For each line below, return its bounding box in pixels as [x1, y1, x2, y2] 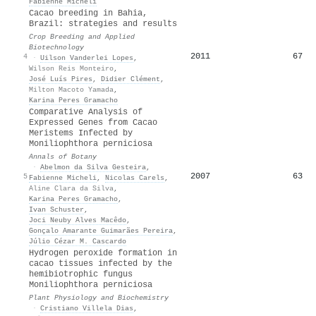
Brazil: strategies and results [29, 18, 177, 29]
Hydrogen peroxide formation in [29, 248, 177, 258]
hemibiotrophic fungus [29, 269, 133, 279]
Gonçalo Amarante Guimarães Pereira [29, 226, 173, 235]
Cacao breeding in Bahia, [29, 8, 147, 18]
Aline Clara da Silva [29, 183, 114, 193]
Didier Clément [101, 74, 160, 83]
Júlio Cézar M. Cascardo [29, 236, 126, 245]
